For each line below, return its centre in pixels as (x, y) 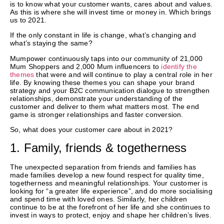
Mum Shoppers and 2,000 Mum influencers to (86, 66)
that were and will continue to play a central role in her (123, 74)
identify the (179, 66)
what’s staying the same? (51, 43)
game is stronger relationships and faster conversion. (97, 114)
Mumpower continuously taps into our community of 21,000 (106, 58)
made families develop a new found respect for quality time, (107, 175)
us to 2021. (28, 20)
